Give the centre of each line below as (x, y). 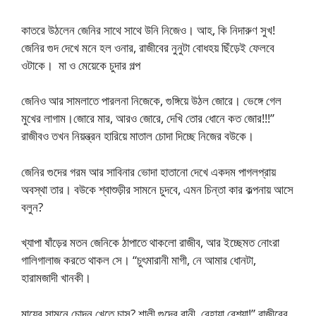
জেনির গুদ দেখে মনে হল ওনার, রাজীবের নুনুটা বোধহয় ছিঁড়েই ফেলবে (148, 47)
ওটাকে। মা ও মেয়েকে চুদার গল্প (81, 65)
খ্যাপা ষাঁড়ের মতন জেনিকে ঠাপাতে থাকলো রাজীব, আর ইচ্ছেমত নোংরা (150, 242)
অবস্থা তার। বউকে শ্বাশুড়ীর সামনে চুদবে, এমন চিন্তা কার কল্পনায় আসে (157, 189)
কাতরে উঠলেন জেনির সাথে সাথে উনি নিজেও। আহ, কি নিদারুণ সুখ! (148, 30)
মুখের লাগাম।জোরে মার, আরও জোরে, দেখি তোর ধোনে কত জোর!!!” (148, 118)
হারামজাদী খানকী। (57, 278)
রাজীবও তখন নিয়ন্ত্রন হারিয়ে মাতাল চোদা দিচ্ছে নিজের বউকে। (138, 136)
